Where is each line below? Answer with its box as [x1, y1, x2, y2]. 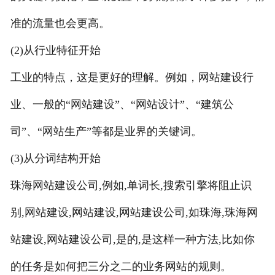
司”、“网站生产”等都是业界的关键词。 [10, 125, 202, 137]
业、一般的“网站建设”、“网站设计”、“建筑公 [10, 98, 234, 110]
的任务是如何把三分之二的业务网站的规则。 [10, 260, 231, 273]
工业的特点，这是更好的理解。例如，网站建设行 [10, 71, 254, 83]
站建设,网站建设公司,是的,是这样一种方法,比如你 [10, 233, 255, 246]
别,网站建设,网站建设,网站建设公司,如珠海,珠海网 [10, 206, 258, 219]
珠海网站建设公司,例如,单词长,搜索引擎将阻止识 [10, 179, 252, 192]
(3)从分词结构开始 [10, 152, 101, 165]
